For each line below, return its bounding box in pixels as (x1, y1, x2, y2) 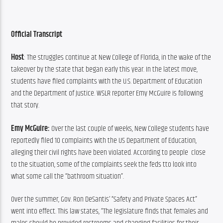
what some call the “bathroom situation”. (11, 170, 124, 183)
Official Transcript (11, 28, 63, 41)
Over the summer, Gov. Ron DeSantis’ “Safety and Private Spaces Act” (11, 193, 198, 206)
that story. (11, 99, 40, 112)
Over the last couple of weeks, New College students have (51, 122, 210, 135)
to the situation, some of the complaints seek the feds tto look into (11, 158, 197, 171)
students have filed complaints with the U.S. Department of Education (11, 75, 203, 88)
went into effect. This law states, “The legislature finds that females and (11, 205, 209, 218)
